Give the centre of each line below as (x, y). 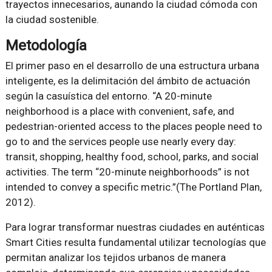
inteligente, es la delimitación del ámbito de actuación (127, 80)
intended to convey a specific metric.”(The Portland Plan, (133, 187)
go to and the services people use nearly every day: (121, 141)
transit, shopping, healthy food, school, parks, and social (132, 156)
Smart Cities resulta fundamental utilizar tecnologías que (135, 242)
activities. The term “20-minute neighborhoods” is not (127, 172)
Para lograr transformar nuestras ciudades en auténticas (135, 227)
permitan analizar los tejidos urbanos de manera (115, 257)
